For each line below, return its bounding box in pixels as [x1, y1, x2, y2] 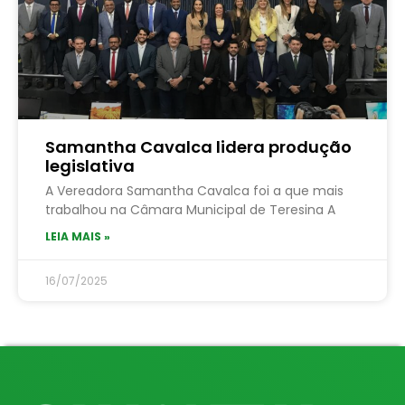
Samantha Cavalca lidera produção [45, 135, 352, 158]
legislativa [45, 154, 135, 177]
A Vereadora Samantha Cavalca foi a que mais [45, 181, 344, 200]
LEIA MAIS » [45, 228, 110, 244]
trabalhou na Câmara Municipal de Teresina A [45, 200, 335, 219]
